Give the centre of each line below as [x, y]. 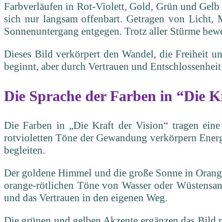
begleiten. [25, 150]
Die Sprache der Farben [80, 96]
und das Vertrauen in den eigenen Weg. [86, 198]
